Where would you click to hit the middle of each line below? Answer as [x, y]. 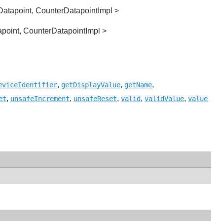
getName [138, 85]
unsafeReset [95, 99]
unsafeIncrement [40, 99]
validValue [164, 99]
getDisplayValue [91, 85]
